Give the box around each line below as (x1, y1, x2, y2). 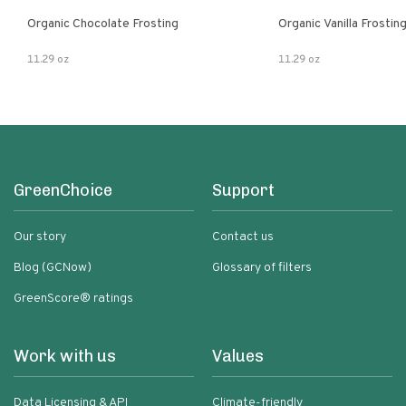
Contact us (212, 229, 274, 245)
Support (212, 180, 275, 200)
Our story (14, 229, 66, 245)
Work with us (14, 346, 116, 366)
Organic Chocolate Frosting (27, 16, 179, 32)
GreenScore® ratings (14, 291, 133, 306)
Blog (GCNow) (14, 260, 92, 275)
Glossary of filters (212, 260, 312, 275)
